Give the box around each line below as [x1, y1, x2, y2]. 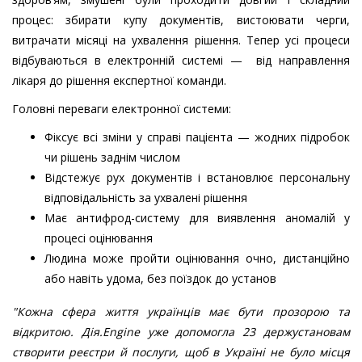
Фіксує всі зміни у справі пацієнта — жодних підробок [44, 129, 350, 145]
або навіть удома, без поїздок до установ [44, 271, 276, 287]
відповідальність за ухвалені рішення [44, 190, 247, 206]
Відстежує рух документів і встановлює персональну [44, 170, 350, 186]
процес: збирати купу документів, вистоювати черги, [12, 12, 350, 28]
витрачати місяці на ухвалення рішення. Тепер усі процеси [12, 32, 350, 48]
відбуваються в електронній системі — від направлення [12, 53, 350, 69]
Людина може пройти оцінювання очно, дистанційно [44, 250, 350, 267]
